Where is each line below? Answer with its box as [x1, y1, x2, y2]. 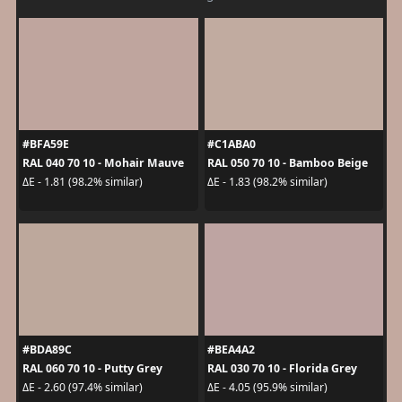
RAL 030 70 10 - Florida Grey [207, 360, 357, 376]
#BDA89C [22, 341, 72, 357]
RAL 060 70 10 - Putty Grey [22, 360, 162, 376]
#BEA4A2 [207, 341, 255, 357]
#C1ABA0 [207, 135, 256, 152]
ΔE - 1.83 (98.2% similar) [207, 174, 328, 190]
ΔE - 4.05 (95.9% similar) [207, 380, 328, 396]
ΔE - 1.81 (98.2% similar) [22, 174, 143, 190]
